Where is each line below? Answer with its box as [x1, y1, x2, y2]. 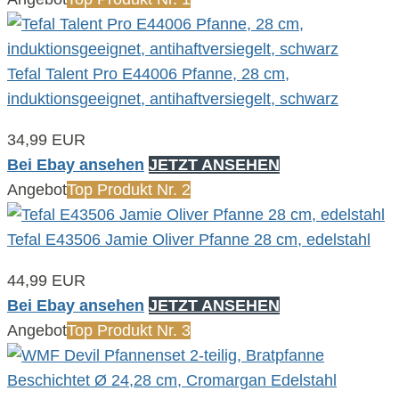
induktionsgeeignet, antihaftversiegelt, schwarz [7, 89, 338, 108]
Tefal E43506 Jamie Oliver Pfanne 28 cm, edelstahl [7, 230, 370, 248]
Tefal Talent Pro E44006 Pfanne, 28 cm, [7, 64, 289, 83]
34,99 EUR [7, 130, 85, 149]
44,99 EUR [7, 271, 85, 289]
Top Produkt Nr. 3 [67, 321, 191, 339]
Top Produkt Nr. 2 [67, 180, 191, 199]
